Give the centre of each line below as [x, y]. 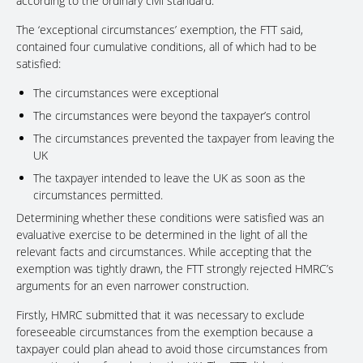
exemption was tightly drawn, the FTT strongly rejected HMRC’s [175, 269]
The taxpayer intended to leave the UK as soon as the [169, 178]
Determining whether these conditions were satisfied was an [170, 218]
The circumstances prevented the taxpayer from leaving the [184, 139]
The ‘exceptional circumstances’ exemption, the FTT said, [160, 30]
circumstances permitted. [98, 195]
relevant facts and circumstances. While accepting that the [164, 252]
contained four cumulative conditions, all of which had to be [167, 47]
